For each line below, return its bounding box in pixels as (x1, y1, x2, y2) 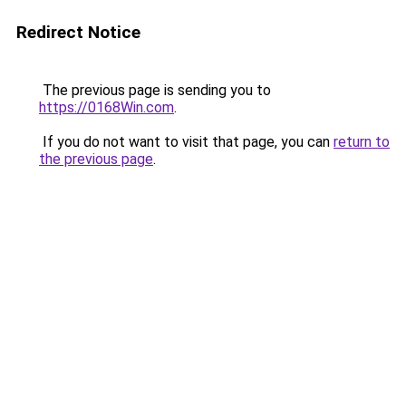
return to (333, 133, 390, 150)
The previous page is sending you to (39, 82, 271, 99)
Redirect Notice (16, 22, 140, 43)
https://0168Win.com (39, 99, 174, 116)
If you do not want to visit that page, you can (39, 133, 333, 150)
